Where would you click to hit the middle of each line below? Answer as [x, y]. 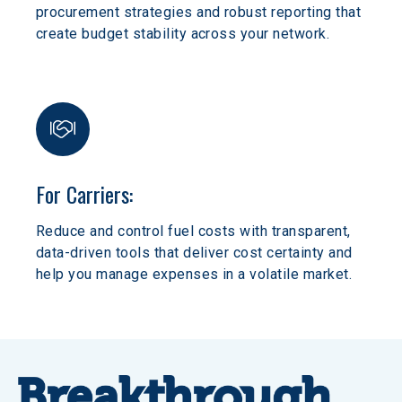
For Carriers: [84, 194]
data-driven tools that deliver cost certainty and [197, 253]
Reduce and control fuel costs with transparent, [196, 231]
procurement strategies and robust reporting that [201, 12]
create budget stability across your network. [183, 34]
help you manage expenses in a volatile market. [194, 274]
